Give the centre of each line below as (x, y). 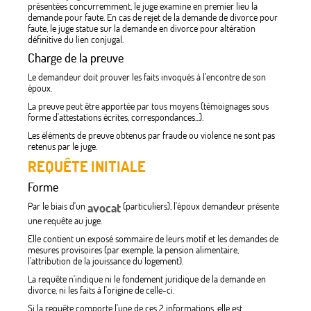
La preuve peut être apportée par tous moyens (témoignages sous (148, 107)
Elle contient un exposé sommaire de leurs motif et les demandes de (153, 239)
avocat (104, 208)
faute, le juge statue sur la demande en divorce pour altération (142, 29)
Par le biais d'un (58, 207)
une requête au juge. (65, 221)
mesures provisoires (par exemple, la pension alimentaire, (133, 250)
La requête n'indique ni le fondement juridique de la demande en (147, 279)
